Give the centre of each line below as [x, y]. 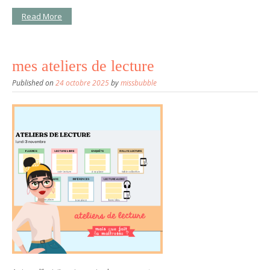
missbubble [139, 83]
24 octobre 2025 [82, 83]
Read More [42, 16]
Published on [34, 83]
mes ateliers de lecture [83, 66]
